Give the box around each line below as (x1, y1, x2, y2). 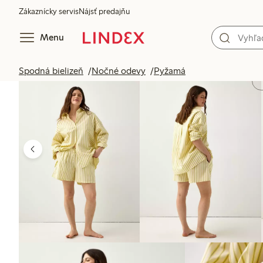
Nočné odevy (92, 65, 146, 76)
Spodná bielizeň (19, 65, 83, 76)
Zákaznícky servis (19, 6, 79, 16)
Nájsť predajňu (79, 6, 130, 16)
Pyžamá (154, 65, 186, 76)
